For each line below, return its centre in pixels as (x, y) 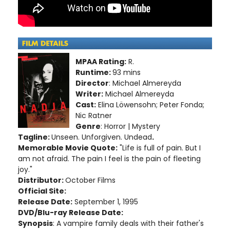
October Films (90, 180)
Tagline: (35, 137)
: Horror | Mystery (130, 127)
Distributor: (42, 180)
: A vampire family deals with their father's (128, 224)
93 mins (127, 73)
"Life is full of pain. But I (159, 148)
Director (92, 83)
